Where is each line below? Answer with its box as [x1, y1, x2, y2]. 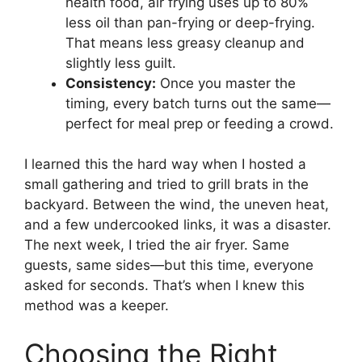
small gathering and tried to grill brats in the [24, 176, 309, 193]
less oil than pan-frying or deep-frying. [65, 14, 315, 31]
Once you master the [156, 74, 296, 91]
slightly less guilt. [65, 54, 176, 71]
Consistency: [65, 74, 156, 91]
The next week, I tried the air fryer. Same [24, 237, 289, 254]
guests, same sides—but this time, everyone [24, 257, 314, 274]
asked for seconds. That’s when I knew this [24, 277, 305, 294]
